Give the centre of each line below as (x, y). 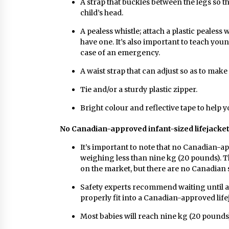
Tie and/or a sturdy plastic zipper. (140, 89)
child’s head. (102, 13)
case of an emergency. (120, 53)
